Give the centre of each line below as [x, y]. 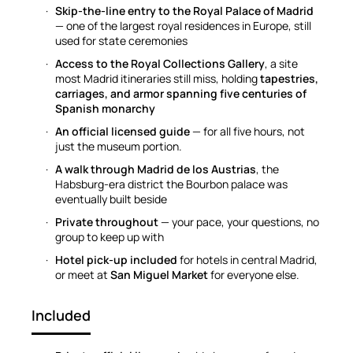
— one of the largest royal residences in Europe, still [183, 25]
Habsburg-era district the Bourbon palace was [171, 184]
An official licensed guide [123, 131]
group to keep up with [110, 236]
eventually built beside [111, 199]
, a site [281, 63]
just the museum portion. [119, 146]
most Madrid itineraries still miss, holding [158, 78]
